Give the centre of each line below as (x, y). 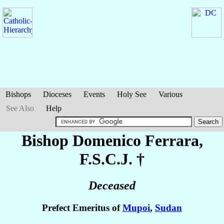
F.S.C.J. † (112, 159)
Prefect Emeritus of (82, 208)
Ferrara (172, 140)
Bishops (18, 94)
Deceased (112, 186)
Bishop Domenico (83, 140)
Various (170, 94)
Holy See (132, 94)
